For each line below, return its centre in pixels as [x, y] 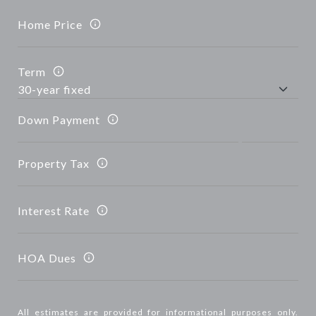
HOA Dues [47, 257]
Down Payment [59, 119]
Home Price [50, 24]
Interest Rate [54, 210]
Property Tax [54, 163]
